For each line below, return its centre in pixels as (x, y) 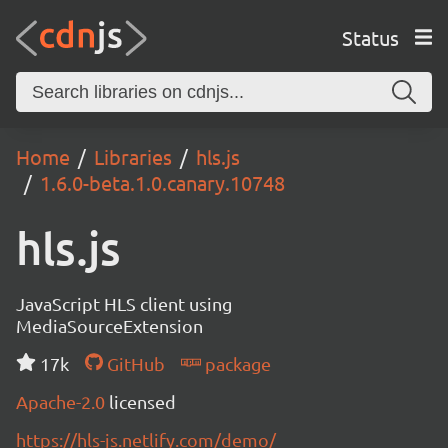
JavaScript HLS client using (124, 303)
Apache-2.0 (62, 401)
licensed (142, 401)
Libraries (133, 156)
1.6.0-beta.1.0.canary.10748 (162, 182)
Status (370, 37)
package (235, 363)
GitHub (133, 363)
